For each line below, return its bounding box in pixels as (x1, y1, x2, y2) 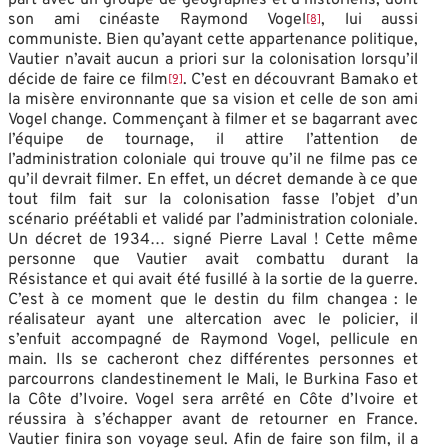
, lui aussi (320, 9, 419, 30)
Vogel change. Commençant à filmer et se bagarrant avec (8, 109, 419, 130)
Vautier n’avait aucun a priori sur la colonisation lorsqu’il (8, 49, 419, 70)
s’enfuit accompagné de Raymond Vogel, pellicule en (8, 329, 419, 350)
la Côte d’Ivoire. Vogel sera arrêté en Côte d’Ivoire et (8, 389, 419, 410)
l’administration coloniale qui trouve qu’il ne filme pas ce (8, 149, 419, 170)
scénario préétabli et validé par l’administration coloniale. (8, 209, 419, 230)
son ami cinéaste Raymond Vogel (8, 9, 306, 30)
